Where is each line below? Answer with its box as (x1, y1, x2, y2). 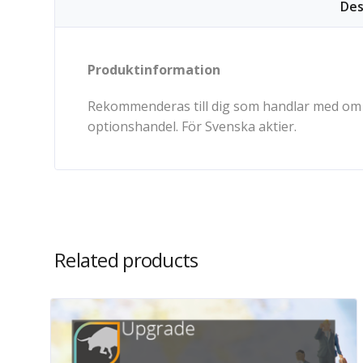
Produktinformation (88, 61, 220, 79)
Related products (54, 246, 199, 273)
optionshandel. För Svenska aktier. (88, 117, 297, 135)
